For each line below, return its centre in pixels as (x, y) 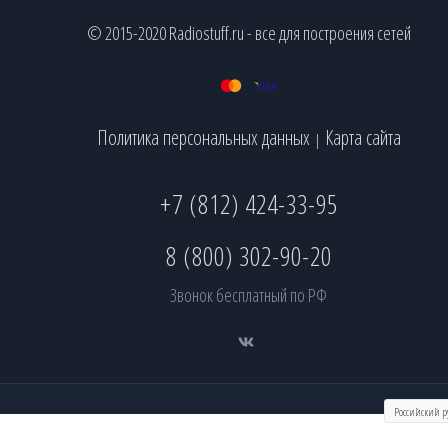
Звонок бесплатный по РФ (248, 295)
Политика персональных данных (203, 138)
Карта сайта (362, 138)
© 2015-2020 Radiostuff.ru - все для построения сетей (248, 33)
